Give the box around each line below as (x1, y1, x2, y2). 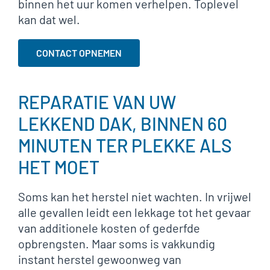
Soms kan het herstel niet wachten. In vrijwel (18, 189, 251, 204)
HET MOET (18, 156, 99, 178)
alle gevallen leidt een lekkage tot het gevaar (18, 205, 251, 219)
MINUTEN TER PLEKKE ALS (18, 134, 232, 156)
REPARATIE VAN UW (18, 91, 176, 113)
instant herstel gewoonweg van (18, 252, 181, 266)
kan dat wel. (18, 12, 80, 27)
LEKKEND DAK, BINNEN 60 (18, 113, 227, 134)
